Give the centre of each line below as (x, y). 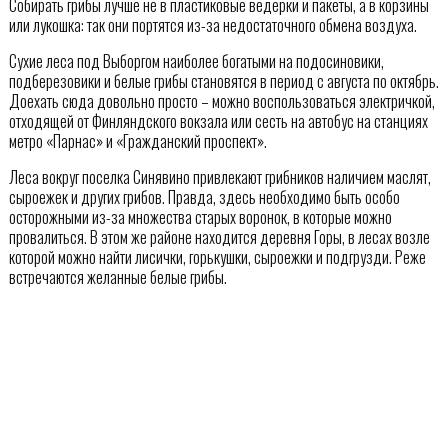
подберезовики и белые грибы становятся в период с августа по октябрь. (223, 80)
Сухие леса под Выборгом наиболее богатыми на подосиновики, (196, 60)
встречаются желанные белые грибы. (117, 276)
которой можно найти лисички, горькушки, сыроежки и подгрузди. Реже (217, 256)
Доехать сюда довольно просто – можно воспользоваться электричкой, (221, 100)
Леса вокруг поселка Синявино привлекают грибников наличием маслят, (219, 176)
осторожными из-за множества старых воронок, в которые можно (200, 216)
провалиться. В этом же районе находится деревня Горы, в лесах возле (219, 236)
